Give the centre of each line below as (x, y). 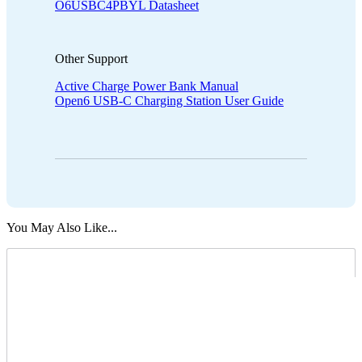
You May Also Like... (62, 227)
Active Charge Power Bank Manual (147, 86)
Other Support (91, 58)
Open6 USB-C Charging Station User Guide (169, 100)
